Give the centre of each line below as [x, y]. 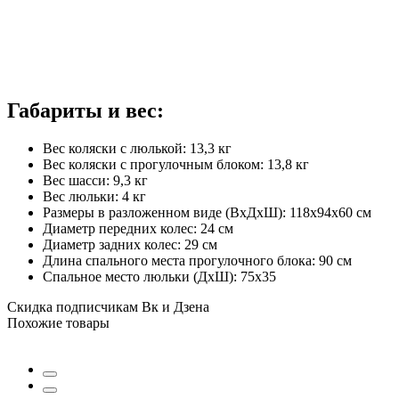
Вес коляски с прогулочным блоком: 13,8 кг [176, 164]
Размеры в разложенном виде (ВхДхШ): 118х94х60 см [207, 212]
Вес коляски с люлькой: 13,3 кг [137, 148]
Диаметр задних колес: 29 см [130, 244]
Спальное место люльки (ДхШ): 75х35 [159, 276]
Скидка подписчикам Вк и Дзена [108, 306]
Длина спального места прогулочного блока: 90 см [197, 260]
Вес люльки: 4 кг [94, 196]
